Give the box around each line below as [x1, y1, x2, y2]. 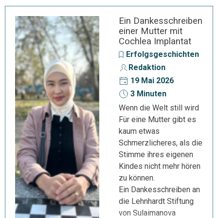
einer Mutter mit [119, 26, 182, 36]
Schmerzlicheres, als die [119, 138, 202, 147]
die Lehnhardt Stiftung [119, 197, 194, 206]
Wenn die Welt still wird [119, 103, 199, 112]
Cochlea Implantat [119, 36, 191, 47]
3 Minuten [128, 89, 166, 98]
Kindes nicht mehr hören [119, 162, 200, 171]
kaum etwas [119, 127, 160, 136]
